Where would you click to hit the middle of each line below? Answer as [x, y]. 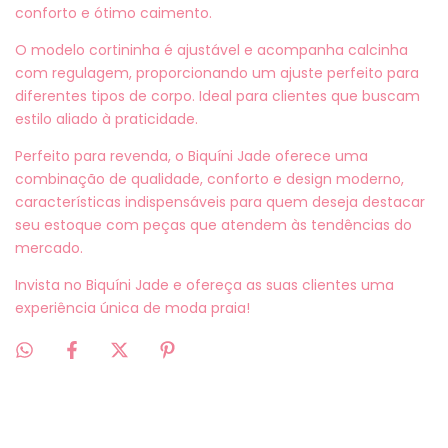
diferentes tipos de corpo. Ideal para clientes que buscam [217, 96]
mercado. [49, 248]
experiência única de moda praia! [132, 308]
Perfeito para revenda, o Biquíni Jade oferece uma [191, 156]
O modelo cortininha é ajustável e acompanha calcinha [211, 50]
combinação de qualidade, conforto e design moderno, [209, 179]
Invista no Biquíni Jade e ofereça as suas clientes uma [204, 285]
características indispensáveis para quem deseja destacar [220, 202]
